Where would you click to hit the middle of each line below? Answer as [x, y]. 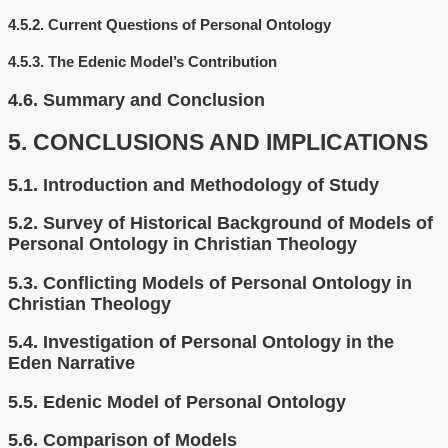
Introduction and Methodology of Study [211, 184]
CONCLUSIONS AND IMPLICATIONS [230, 142]
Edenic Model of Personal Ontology [194, 401]
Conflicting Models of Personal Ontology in [227, 282]
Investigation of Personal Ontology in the [218, 342]
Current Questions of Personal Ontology [189, 25]
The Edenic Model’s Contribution [162, 62]
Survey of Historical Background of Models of [238, 223]
